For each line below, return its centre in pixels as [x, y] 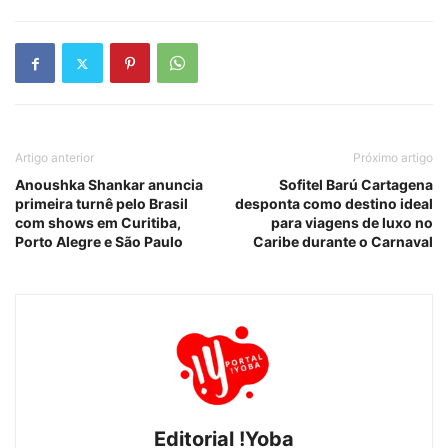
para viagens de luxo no [352, 223]
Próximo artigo [393, 158]
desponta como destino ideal [334, 204]
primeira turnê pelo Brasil [101, 204]
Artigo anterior [54, 158]
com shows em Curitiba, [98, 223]
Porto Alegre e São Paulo [99, 242]
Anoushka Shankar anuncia [109, 185]
